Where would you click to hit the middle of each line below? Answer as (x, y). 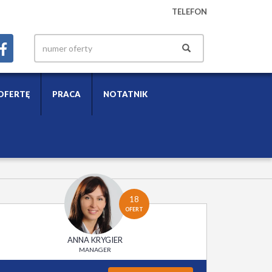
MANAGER (95, 250)
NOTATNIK (125, 94)
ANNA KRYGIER (95, 240)
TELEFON (189, 12)
